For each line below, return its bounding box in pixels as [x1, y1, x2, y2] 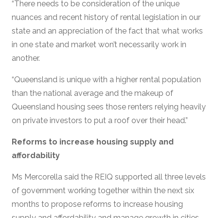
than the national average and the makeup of [12, 88, 173, 98]
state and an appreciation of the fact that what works [12, 26, 203, 36]
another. [12, 53, 40, 63]
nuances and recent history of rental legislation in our [12, 12, 200, 22]
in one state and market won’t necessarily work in [12, 39, 186, 49]
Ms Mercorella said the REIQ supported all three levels [12, 172, 206, 182]
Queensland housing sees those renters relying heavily [12, 102, 206, 111]
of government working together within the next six [12, 185, 194, 195]
